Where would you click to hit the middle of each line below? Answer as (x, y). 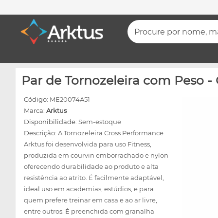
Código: (37, 99)
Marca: (35, 110)
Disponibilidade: (51, 122)
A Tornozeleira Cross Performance (111, 133)
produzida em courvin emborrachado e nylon (96, 155)
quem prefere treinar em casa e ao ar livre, (91, 200)
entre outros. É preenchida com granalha (89, 211)
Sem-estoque (100, 122)
